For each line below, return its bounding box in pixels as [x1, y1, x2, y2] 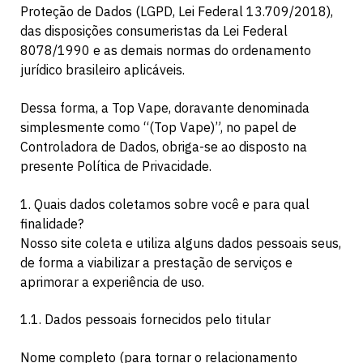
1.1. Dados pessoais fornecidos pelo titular [20, 311, 271, 328]
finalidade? [20, 215, 83, 232]
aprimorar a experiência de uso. [20, 273, 204, 290]
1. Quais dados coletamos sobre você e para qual [20, 195, 310, 212]
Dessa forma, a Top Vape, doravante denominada [20, 99, 310, 116]
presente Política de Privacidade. [20, 157, 211, 174]
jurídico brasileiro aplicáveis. [20, 62, 185, 79]
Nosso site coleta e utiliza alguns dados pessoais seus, [20, 234, 341, 251]
